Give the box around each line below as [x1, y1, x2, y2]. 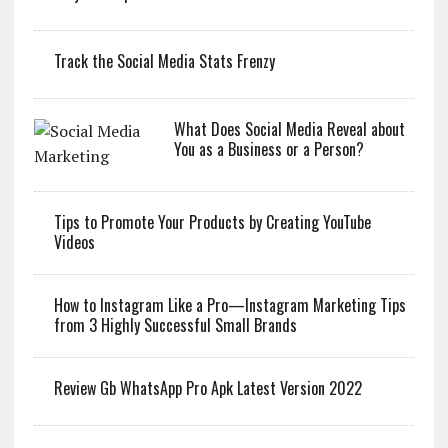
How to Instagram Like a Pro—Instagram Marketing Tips [53, 293, 406, 318]
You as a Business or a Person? [173, 137, 364, 162]
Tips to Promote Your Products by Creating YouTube [53, 210, 371, 235]
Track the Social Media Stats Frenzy [53, 49, 275, 74]
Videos [53, 230, 95, 255]
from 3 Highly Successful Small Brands [53, 313, 297, 338]
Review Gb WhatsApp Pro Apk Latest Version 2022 [53, 376, 362, 401]
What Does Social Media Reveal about [173, 117, 405, 142]
